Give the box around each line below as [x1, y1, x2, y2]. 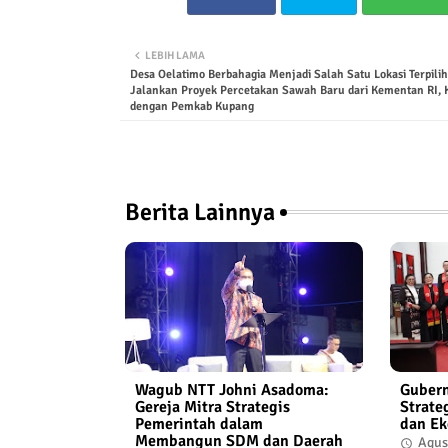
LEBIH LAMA [144, 48, 205, 62]
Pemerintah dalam [134, 414, 263, 435]
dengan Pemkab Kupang [129, 99, 254, 115]
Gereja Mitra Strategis [134, 397, 290, 418]
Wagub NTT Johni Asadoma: [134, 380, 329, 401]
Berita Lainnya [124, 197, 275, 228]
